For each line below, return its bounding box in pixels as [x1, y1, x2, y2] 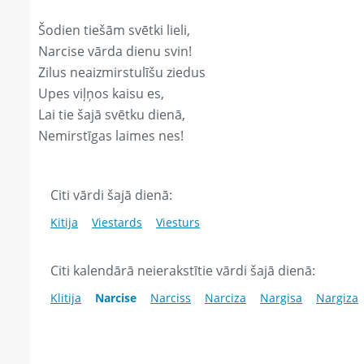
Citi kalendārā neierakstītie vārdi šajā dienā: [50, 262, 315, 280]
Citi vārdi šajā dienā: [50, 186, 172, 205]
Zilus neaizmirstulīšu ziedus [38, 63, 206, 82]
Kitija [50, 214, 78, 231]
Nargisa [260, 290, 302, 306]
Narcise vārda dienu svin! [38, 42, 192, 61]
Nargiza [316, 290, 358, 306]
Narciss [150, 290, 191, 306]
